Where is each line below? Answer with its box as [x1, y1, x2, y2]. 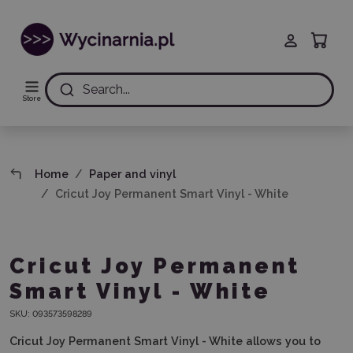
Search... [82, 82, 130, 97]
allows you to [246, 334, 321, 347]
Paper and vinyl [89, 167, 176, 180]
